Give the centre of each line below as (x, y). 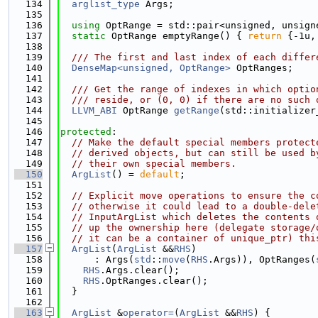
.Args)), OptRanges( (262, 259)
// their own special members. (154, 164)
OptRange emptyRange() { (177, 36)
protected (86, 132)
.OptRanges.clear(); (154, 281)
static (89, 36)
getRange (197, 110)
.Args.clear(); (140, 270)
